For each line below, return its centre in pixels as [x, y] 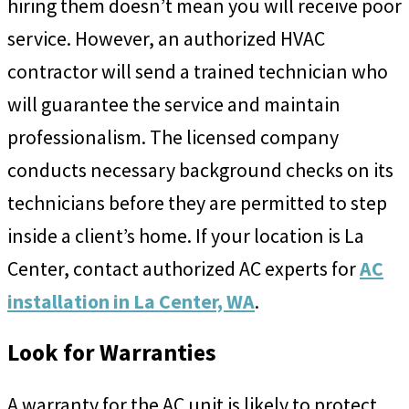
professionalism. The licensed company [173, 137]
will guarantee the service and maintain [174, 105]
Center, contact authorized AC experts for [184, 269]
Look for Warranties [112, 353]
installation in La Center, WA [131, 302]
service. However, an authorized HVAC [166, 39]
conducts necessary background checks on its [200, 170]
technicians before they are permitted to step [197, 203]
